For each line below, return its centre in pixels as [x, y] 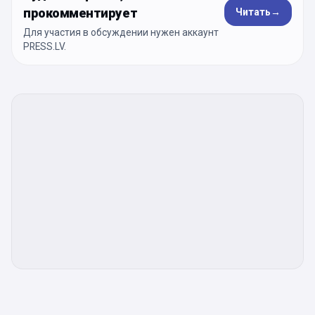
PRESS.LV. [45, 46]
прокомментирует [81, 13]
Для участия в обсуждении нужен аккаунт [121, 32]
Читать [253, 12]
